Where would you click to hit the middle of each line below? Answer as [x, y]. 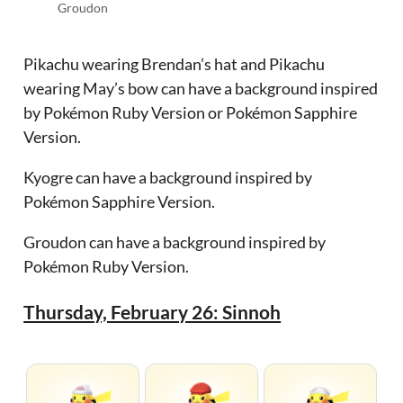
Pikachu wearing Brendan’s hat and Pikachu [175, 64]
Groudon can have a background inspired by [175, 242]
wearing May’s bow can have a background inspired [201, 89]
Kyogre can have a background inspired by [168, 178]
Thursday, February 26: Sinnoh [152, 312]
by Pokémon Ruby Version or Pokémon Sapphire [191, 113]
